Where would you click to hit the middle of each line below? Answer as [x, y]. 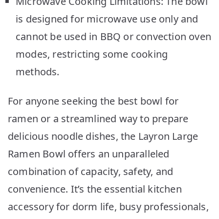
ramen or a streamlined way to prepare [98, 118]
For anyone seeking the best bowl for [93, 101]
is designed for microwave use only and [107, 19]
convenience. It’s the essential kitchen [95, 189]
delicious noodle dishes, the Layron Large [103, 136]
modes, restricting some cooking [92, 54]
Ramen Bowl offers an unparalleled [89, 153]
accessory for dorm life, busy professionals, [108, 206]
